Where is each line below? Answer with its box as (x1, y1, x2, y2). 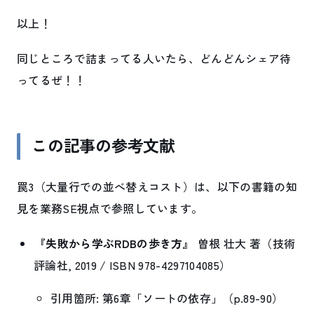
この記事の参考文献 (32, 136, 175, 156)
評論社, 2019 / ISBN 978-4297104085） (34, 256, 231, 273)
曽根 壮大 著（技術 (194, 234, 296, 252)
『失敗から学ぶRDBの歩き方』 (34, 234, 194, 252)
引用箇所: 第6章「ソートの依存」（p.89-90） (50, 289, 284, 306)
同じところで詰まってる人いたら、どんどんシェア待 (17, 49, 292, 67)
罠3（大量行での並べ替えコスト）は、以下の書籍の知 (17, 177, 298, 195)
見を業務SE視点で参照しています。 (17, 199, 203, 217)
